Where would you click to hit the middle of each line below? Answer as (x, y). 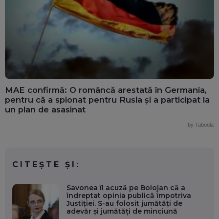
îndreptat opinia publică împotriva (129, 196)
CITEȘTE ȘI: (46, 165)
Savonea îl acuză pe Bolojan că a (126, 188)
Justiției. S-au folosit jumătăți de (124, 204)
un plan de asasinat (45, 110)
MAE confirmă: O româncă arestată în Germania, (106, 90)
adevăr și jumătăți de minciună (122, 211)
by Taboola (201, 125)
